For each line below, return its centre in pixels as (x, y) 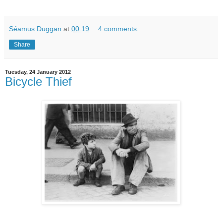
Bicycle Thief (38, 81)
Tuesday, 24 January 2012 (38, 72)
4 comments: (119, 28)
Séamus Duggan (35, 28)
